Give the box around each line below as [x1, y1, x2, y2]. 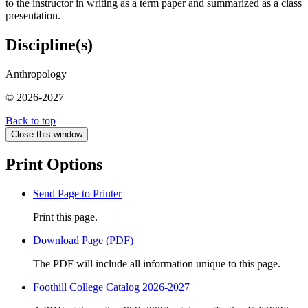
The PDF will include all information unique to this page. [33, 258, 280, 270]
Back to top [5, 115, 56, 127]
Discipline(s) [5, 36, 93, 54]
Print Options [5, 155, 102, 174]
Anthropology [5, 68, 67, 80]
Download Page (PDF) [33, 234, 133, 247]
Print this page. [33, 211, 98, 223]
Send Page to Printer [33, 188, 122, 200]
